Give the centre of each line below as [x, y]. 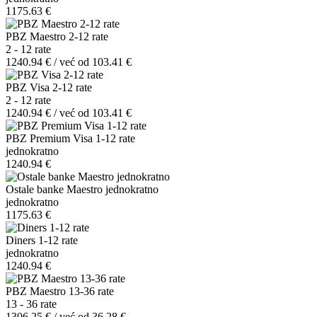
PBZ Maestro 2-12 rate [57, 36]
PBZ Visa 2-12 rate [49, 87]
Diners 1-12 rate [42, 240]
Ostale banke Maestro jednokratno [82, 189]
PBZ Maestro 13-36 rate [60, 291]
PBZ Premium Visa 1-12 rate [70, 138]
